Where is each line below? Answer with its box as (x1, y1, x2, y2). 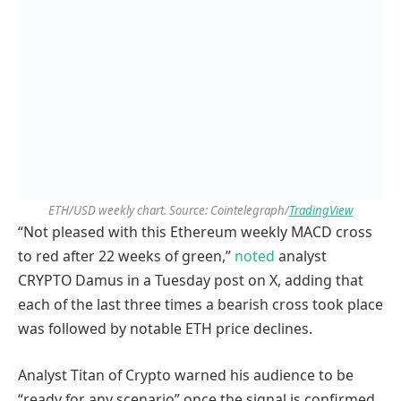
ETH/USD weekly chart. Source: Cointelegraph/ (47, 202, 289, 219)
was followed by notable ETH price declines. (18, 319, 312, 339)
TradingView (288, 202, 354, 219)
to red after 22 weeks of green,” (18, 246, 235, 267)
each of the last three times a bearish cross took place (18, 294, 383, 315)
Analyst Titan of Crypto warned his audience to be (18, 364, 354, 385)
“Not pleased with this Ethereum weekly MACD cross (18, 222, 372, 243)
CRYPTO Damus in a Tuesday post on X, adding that (18, 270, 363, 291)
